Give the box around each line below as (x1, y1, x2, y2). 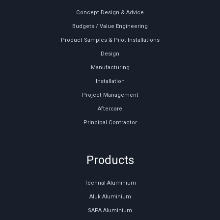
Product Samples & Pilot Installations (60, 37, 160, 44)
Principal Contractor (83, 119, 137, 126)
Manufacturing (90, 64, 130, 71)
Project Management (82, 92, 138, 99)
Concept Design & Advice (76, 9, 144, 16)
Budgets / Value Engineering (72, 23, 148, 30)
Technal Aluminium (84, 180, 136, 187)
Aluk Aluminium (89, 193, 131, 200)
